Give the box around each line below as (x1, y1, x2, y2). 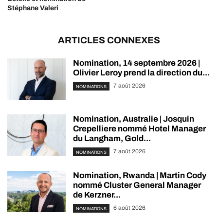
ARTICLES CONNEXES (58, 35, 160, 46)
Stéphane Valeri (7, 4, 58, 12)
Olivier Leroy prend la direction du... (73, 68, 210, 78)
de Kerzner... (73, 190, 121, 200)
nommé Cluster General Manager (73, 181, 201, 190)
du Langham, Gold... (73, 134, 151, 144)
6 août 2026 (113, 204, 145, 212)
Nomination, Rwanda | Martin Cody (73, 171, 206, 181)
